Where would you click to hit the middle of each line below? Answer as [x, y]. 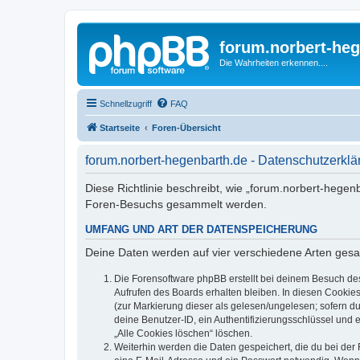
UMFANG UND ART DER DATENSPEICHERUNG [201, 229]
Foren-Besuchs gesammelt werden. [176, 204]
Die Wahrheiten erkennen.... [274, 63]
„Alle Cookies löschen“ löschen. [183, 333]
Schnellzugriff [126, 103]
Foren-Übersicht [186, 127]
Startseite [120, 127]
